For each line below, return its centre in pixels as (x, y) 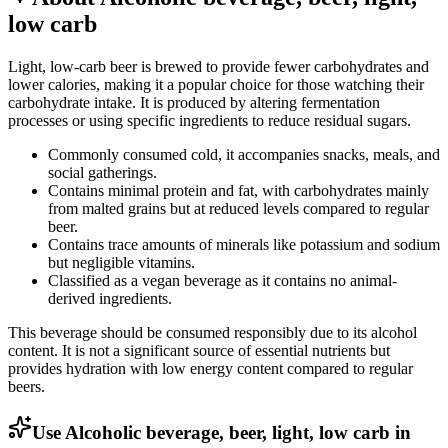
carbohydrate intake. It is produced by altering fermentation (194, 102)
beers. (26, 386)
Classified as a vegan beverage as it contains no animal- (222, 280)
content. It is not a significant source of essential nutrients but (199, 350)
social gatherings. (102, 172)
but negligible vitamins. (121, 262)
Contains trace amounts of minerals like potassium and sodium (244, 244)
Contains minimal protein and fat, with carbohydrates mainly (238, 190)
